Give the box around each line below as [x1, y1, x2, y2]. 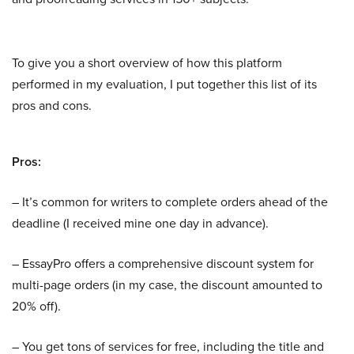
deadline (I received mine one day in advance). [12, 214, 269, 232]
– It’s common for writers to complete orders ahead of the [12, 193, 328, 211]
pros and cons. [12, 96, 92, 115]
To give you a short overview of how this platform [12, 54, 282, 72]
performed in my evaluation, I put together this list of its [12, 75, 317, 93]
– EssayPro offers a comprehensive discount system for [12, 254, 314, 273]
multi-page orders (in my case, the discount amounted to [12, 276, 322, 294]
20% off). [12, 297, 61, 315]
